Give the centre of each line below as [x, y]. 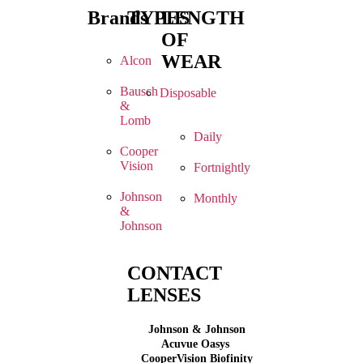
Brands [117, 18]
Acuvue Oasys [195, 344]
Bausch [139, 92]
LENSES [164, 295]
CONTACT [174, 273]
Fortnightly [222, 168]
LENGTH [203, 18]
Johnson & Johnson [195, 329]
